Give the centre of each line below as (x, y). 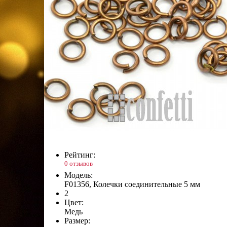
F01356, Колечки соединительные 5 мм (132, 184)
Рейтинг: (80, 155)
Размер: (77, 221)
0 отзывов (79, 163)
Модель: (79, 175)
